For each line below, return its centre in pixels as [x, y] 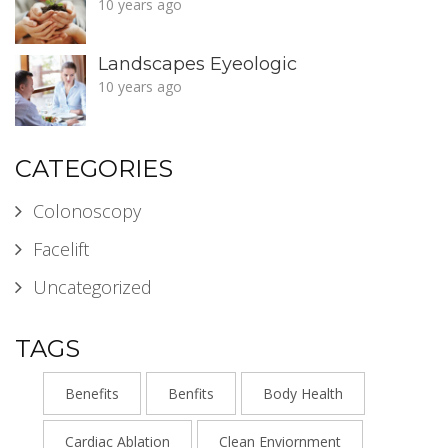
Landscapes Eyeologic [197, 63]
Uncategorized [92, 286]
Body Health [303, 393]
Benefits [92, 393]
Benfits [191, 393]
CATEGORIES [94, 168]
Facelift [61, 248]
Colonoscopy [87, 210]
